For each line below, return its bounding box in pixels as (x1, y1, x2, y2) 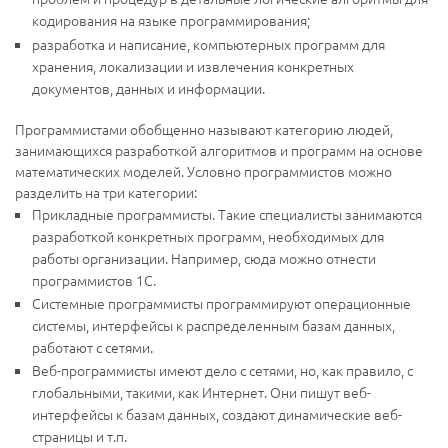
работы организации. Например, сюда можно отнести (32, 247, 376, 268)
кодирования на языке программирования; (32, 10, 310, 31)
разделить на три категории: (15, 181, 197, 202)
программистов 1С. (32, 269, 156, 290)
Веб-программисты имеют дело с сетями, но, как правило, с (32, 360, 413, 381)
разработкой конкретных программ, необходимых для (32, 225, 384, 246)
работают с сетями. (32, 336, 153, 357)
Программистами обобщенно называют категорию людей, (15, 118, 393, 139)
